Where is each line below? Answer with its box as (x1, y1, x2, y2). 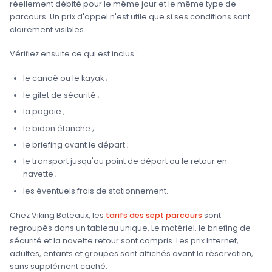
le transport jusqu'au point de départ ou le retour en (22, 156, 227, 167)
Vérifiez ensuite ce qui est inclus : (10, 49, 138, 59)
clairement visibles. (10, 24, 86, 35)
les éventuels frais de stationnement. (22, 185, 168, 196)
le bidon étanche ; (22, 123, 94, 134)
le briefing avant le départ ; (22, 140, 129, 150)
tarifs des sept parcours (106, 209, 202, 220)
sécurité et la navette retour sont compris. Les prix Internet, (10, 235, 239, 246)
